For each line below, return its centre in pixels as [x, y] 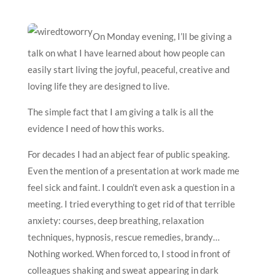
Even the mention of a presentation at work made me [133, 170]
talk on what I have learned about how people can [126, 52]
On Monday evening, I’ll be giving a [162, 36]
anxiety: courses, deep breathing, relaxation [115, 220]
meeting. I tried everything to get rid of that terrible [131, 203]
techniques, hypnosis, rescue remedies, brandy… [123, 237]
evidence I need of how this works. [95, 128]
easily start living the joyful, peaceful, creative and [128, 69]
